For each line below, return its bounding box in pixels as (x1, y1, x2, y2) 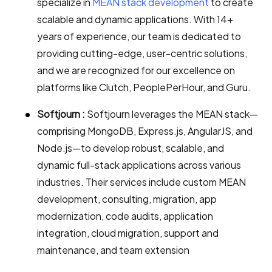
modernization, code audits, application (37, 209, 213, 223)
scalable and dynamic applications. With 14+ (37, 13, 233, 26)
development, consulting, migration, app (37, 192, 217, 206)
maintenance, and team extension (37, 243, 189, 257)
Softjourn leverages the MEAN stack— (85, 107, 258, 121)
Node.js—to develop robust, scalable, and (37, 141, 224, 155)
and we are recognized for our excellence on (37, 64, 235, 77)
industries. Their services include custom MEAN (37, 175, 246, 189)
